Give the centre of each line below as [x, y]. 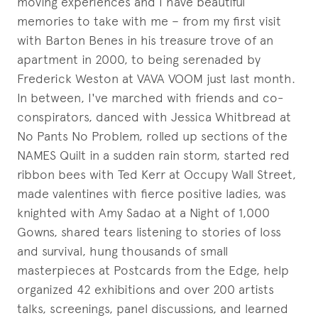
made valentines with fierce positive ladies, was [152, 193]
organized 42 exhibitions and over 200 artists [146, 289]
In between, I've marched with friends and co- [150, 98]
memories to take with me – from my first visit [149, 21]
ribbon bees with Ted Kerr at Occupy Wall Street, [157, 174]
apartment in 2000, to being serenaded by [139, 59]
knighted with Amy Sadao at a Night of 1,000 [143, 213]
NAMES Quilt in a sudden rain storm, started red [153, 155]
